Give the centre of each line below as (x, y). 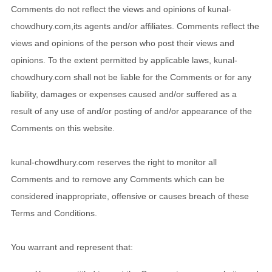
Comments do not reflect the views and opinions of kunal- (121, 9)
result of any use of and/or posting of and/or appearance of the (131, 111)
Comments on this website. (63, 128)
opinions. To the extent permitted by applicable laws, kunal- (124, 60)
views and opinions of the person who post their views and (123, 43)
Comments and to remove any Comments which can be (118, 179)
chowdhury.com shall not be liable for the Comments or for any (131, 77)
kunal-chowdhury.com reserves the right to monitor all (114, 162)
